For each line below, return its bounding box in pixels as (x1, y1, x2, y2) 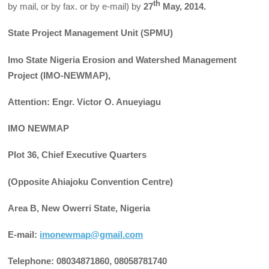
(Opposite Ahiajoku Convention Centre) (8, 176, 174, 187)
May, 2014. (160, 1, 207, 12)
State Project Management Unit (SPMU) (8, 28, 174, 38)
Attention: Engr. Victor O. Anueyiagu (8, 96, 162, 107)
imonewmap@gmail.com (40, 229, 144, 240)
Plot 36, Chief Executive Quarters (8, 150, 147, 160)
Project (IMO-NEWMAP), (8, 70, 111, 80)
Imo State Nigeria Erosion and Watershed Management (8, 54, 237, 65)
